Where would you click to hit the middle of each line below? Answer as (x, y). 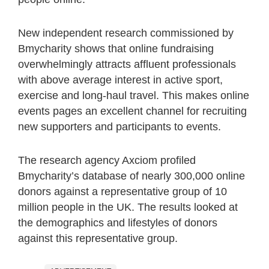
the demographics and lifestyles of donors (118, 222)
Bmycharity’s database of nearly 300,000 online (131, 176)
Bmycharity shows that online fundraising (116, 48)
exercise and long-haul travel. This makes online (134, 95)
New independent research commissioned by (126, 33)
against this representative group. (98, 238)
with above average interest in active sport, (120, 80)
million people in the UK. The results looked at (128, 207)
